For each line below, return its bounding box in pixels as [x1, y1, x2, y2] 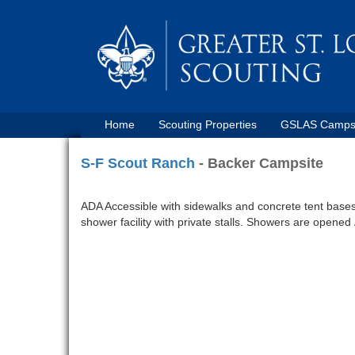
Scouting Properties [158, 118, 257, 131]
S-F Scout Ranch [81, 155, 195, 171]
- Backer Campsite [195, 155, 323, 171]
